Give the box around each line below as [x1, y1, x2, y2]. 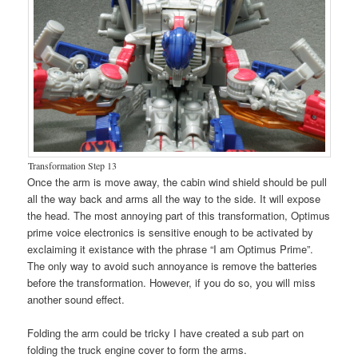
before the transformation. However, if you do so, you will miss [27, 274, 316, 290]
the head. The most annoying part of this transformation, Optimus [27, 207, 331, 223]
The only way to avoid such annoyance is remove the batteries [27, 257, 318, 273]
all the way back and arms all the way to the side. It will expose [27, 190, 321, 206]
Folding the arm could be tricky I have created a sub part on [27, 324, 304, 340]
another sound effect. [27, 291, 125, 307]
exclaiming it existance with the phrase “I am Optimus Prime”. [27, 241, 314, 257]
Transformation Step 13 [27, 158, 117, 172]
